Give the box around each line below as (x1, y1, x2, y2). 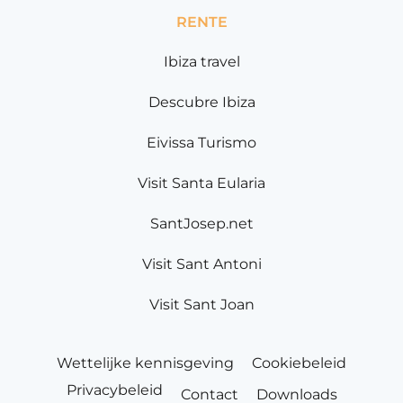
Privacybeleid (66, 381, 163, 399)
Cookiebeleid (252, 354, 346, 372)
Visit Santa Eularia (138, 175, 265, 193)
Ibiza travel (163, 53, 240, 71)
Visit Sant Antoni (141, 255, 262, 273)
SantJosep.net (149, 215, 254, 233)
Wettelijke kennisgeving (57, 354, 234, 372)
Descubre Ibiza (148, 94, 255, 112)
